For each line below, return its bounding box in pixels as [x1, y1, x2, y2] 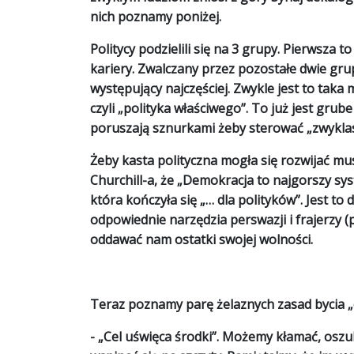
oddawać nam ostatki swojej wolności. [90, 231, 313, 248]
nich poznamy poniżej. [90, 8, 221, 25]
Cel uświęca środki [104, 328, 212, 345]
